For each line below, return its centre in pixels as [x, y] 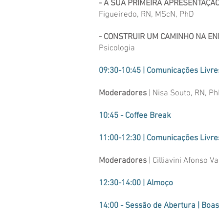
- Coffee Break [146, 116]
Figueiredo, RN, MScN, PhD [146, 15]
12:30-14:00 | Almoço [136, 183]
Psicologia [117, 48]
